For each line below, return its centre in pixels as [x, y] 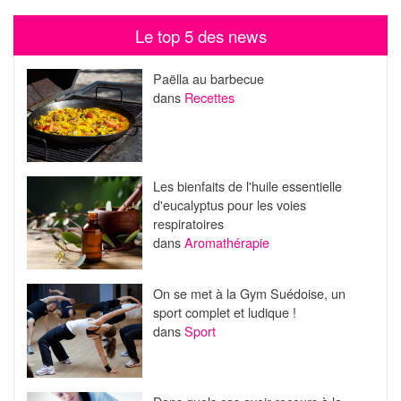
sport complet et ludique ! [224, 312]
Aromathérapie [226, 242]
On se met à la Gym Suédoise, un [249, 294]
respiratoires [188, 223]
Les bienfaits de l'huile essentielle [247, 185]
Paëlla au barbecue [208, 78]
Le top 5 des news [200, 35]
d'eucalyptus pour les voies [229, 204]
